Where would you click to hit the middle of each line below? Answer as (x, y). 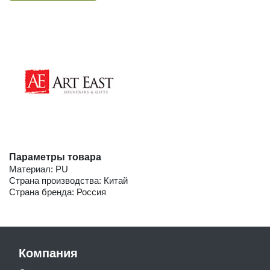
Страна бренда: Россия (58, 192)
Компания (48, 253)
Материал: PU (39, 169)
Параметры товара (55, 157)
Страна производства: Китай (68, 180)
